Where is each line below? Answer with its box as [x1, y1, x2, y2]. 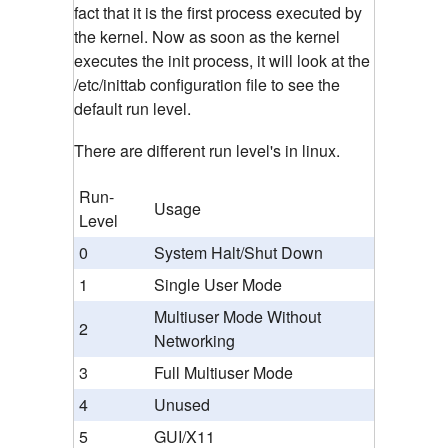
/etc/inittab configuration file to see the [74, 73, 340, 97]
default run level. [74, 97, 191, 121]
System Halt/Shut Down [154, 241, 323, 265]
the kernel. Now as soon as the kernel [74, 25, 340, 49]
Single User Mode [154, 273, 282, 297]
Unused [154, 393, 210, 417]
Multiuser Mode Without [154, 305, 321, 329]
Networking [154, 329, 235, 353]
